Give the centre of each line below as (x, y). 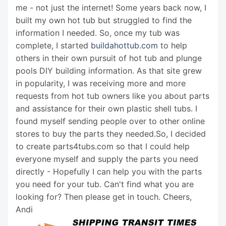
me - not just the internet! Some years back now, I (111, 7)
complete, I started (53, 45)
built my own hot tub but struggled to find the (104, 20)
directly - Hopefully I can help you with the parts (109, 171)
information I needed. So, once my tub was (98, 33)
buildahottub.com (124, 45)
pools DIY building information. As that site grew (109, 70)
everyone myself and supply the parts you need (107, 159)
